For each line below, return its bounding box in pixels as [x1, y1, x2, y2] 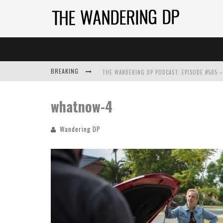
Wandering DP [60, 124, 101, 134]
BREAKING [51, 67, 81, 75]
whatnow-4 [51, 96, 112, 116]
